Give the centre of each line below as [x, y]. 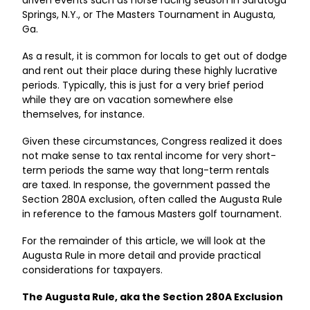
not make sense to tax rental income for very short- [149, 156]
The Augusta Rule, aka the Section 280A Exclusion [153, 297]
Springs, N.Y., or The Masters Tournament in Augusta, [149, 15]
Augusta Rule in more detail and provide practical [142, 256]
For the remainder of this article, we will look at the [144, 241]
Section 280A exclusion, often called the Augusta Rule [153, 200]
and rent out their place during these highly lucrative [150, 71]
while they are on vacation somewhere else [128, 100]
